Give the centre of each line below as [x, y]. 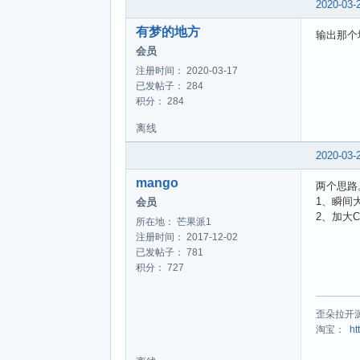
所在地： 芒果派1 [174, 221]
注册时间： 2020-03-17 [187, 70]
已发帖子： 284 [170, 86]
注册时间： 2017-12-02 [187, 237]
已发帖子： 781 [170, 252]
